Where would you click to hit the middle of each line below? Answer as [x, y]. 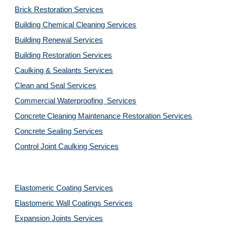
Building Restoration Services [64, 55]
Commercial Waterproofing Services [76, 101]
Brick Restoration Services [59, 10]
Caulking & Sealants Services [64, 70]
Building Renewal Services [59, 40]
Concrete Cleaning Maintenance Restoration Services [104, 116]
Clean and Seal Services [56, 86]
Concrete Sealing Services [59, 131]
